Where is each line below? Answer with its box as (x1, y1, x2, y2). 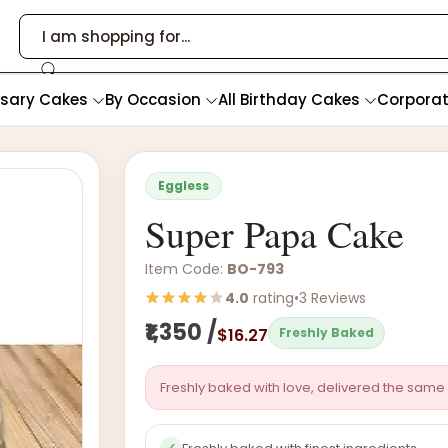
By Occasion (105, 89, 205, 110)
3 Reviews (299, 288, 367, 308)
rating (249, 288, 295, 308)
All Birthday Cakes (218, 89, 364, 110)
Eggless (158, 177, 210, 194)
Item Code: (145, 259, 228, 279)
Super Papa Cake (145, 208, 405, 259)
